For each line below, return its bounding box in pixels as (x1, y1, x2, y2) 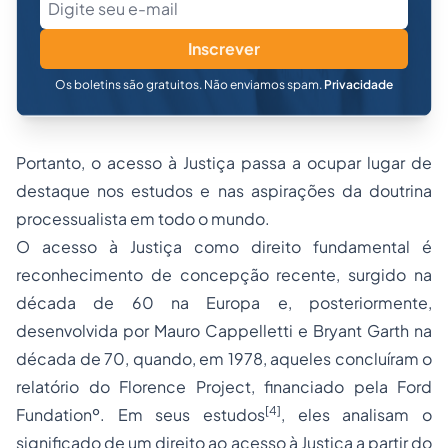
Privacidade (324, 77, 393, 92)
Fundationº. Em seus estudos (16, 404, 265, 425)
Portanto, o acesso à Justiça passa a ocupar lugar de (16, 152, 432, 173)
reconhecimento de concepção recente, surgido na (16, 264, 432, 285)
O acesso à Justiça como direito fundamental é (16, 236, 432, 257)
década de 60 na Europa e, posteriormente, (16, 292, 432, 313)
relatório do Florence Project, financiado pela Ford (16, 376, 432, 397)
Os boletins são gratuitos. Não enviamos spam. (55, 77, 324, 92)
